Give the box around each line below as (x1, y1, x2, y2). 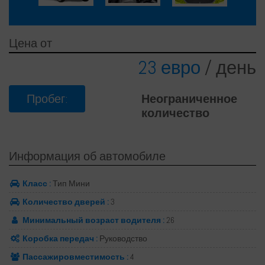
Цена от (9, 35, 52, 51)
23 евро (138, 56, 205, 79)
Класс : (22, 177, 51, 189)
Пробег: (27, 91, 67, 106)
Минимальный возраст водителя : (22, 214, 164, 225)
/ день (205, 56, 256, 79)
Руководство (98, 232, 147, 244)
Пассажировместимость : (22, 251, 128, 262)
